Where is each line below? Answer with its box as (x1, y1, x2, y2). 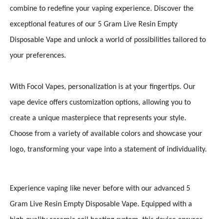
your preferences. (10, 52, 66, 60)
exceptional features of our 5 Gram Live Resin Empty (10, 21, 177, 28)
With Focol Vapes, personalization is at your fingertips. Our (10, 83, 196, 91)
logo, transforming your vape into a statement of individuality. (10, 146, 207, 153)
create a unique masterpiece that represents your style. (10, 114, 186, 122)
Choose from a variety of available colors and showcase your (10, 130, 202, 138)
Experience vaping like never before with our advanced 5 (10, 185, 190, 193)
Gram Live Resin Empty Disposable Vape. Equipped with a (10, 200, 192, 208)
